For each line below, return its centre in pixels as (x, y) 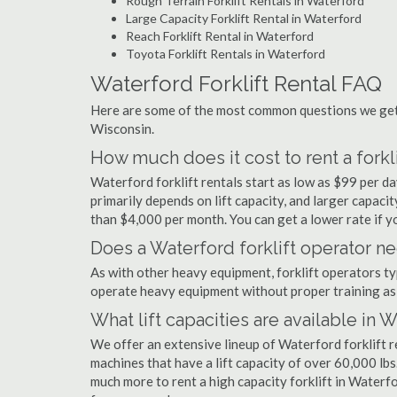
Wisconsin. (122, 128)
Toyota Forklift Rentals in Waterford (226, 54)
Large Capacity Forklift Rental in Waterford (244, 18)
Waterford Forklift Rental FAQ (236, 84)
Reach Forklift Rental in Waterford (220, 36)
